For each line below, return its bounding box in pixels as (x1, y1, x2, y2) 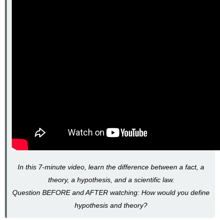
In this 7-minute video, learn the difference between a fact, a (18, 163, 204, 171)
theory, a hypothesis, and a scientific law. (48, 175, 174, 184)
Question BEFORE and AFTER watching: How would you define (12, 188, 210, 196)
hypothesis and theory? (75, 201, 147, 209)
